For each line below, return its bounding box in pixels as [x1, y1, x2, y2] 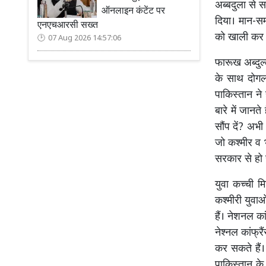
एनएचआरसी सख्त [37, 20, 98, 32]
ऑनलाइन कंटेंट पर [102, 5, 165, 18]
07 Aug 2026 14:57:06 [48, 34, 121, 43]
